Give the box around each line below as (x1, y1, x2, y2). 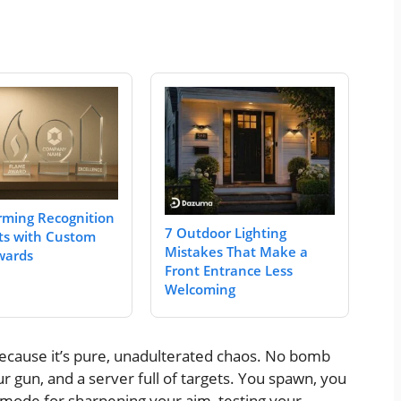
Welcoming (165, 279, 235, 298)
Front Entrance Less (165, 260, 293, 279)
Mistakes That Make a (165, 242, 308, 260)
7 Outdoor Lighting (165, 223, 286, 242)
